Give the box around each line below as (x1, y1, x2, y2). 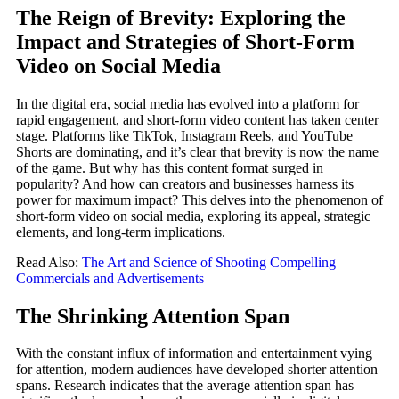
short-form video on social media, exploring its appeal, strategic (16, 208, 370, 224)
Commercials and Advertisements (16, 270, 204, 286)
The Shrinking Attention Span (16, 304, 289, 328)
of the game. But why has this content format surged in (16, 159, 323, 175)
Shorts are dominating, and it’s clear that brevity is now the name (16, 143, 379, 159)
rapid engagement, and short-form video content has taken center (16, 111, 379, 127)
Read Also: (16, 254, 82, 270)
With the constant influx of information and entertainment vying (16, 346, 372, 362)
